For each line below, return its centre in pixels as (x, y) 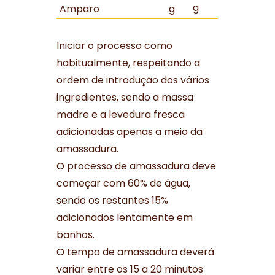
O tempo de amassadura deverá (136, 252)
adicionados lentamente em (125, 218)
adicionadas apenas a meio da (130, 132)
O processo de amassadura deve (137, 166)
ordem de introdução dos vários (133, 80)
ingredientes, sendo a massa (125, 98)
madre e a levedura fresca (121, 115)
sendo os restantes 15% (113, 201)
